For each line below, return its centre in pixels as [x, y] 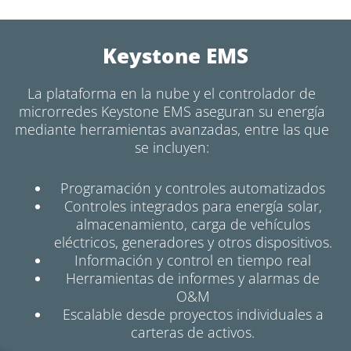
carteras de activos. [193, 333]
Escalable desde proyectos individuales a [193, 315]
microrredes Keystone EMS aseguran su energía [172, 112]
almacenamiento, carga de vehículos [193, 224]
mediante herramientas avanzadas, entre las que [172, 130]
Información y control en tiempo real [193, 261]
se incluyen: [172, 148]
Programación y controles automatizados [193, 188]
